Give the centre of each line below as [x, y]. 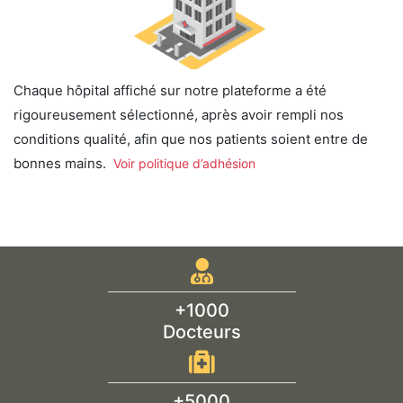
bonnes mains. [63, 163]
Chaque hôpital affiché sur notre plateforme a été [170, 90]
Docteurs [201, 332]
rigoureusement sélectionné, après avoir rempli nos [179, 114]
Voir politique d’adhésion [184, 163]
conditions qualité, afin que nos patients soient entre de [191, 139]
